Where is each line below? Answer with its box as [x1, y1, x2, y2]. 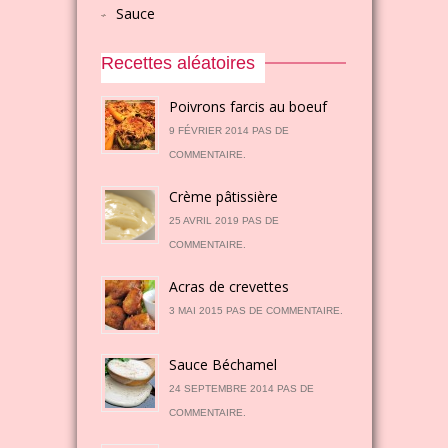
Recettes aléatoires [101, 53, 256, 73]
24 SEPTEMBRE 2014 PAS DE [169, 383, 315, 394]
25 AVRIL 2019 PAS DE [169, 215, 280, 226]
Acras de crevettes [169, 277, 290, 296]
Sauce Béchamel [169, 355, 278, 374]
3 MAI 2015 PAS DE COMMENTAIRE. [169, 305, 344, 316]
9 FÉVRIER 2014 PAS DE [169, 125, 290, 136]
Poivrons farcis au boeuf [169, 97, 328, 116]
